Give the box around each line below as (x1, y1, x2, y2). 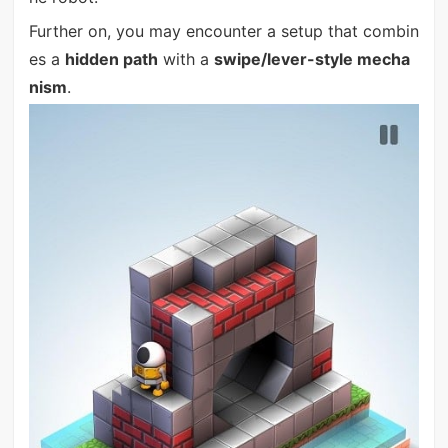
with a (157, 49, 214, 70)
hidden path (64, 49, 158, 70)
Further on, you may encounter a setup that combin (28, 21, 419, 42)
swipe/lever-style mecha (213, 49, 410, 70)
